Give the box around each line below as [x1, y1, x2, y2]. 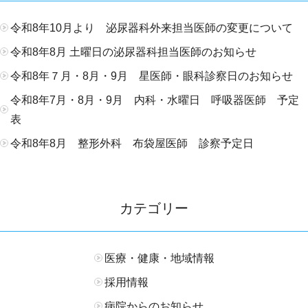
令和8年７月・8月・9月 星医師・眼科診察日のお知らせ [10, 70, 293, 82]
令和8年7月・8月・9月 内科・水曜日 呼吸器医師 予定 [10, 94, 299, 106]
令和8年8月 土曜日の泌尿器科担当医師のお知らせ [10, 46, 256, 58]
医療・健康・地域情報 [104, 252, 214, 264]
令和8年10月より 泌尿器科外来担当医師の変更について [10, 22, 293, 34]
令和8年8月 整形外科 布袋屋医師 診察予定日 [10, 137, 254, 149]
